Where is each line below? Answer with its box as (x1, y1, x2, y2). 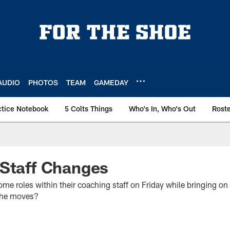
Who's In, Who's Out (129, 104, 196, 113)
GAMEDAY (94, 78, 128, 87)
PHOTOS (28, 78, 58, 87)
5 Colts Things (65, 104, 112, 113)
